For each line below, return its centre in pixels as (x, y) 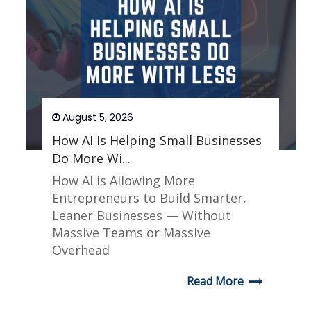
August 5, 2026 (98, 118)
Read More (216, 281)
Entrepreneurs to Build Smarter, (150, 198)
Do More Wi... (92, 159)
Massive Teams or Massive (132, 233)
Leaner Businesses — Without (142, 216)
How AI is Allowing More (124, 181)
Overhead (81, 250)
